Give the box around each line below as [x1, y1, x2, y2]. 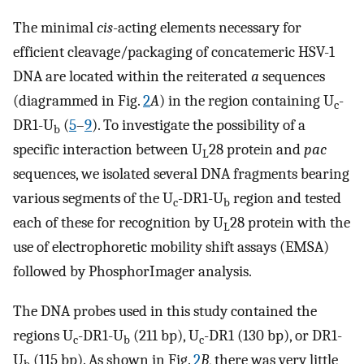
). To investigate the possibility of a [92, 116, 305, 135]
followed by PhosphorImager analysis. [13, 262, 252, 281]
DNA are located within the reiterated [13, 67, 251, 86]
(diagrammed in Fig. [13, 92, 143, 110]
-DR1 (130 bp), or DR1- [204, 327, 342, 345]
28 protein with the [230, 214, 350, 232]
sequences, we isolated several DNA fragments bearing [13, 165, 349, 184]
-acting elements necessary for [113, 19, 301, 37]
